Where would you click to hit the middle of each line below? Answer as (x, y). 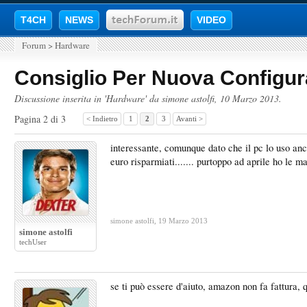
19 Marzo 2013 (183, 221)
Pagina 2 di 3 (40, 119)
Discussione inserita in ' (60, 98)
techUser (33, 242)
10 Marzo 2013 (249, 98)
